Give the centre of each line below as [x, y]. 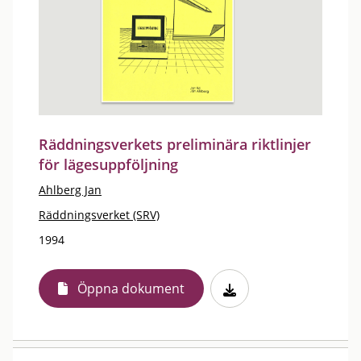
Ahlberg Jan [70, 190]
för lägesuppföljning [108, 164]
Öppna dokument [131, 288]
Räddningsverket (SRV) [99, 215]
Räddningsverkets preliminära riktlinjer [175, 144]
